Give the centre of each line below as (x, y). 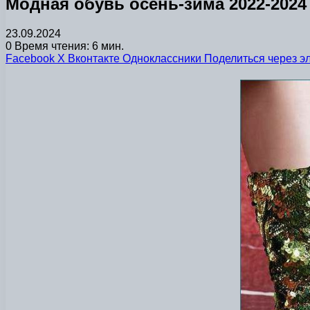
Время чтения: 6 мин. (68, 46)
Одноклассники (162, 58)
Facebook (30, 58)
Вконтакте (94, 58)
